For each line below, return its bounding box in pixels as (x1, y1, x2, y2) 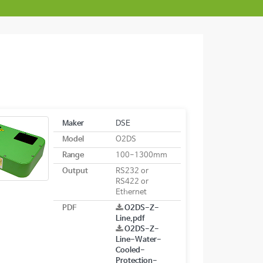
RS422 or (115, 177, 149, 187)
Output (62, 167, 88, 176)
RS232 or (115, 167, 149, 176)
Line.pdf (115, 214, 144, 224)
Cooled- (115, 246, 145, 255)
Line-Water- (115, 235, 161, 245)
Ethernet (115, 188, 147, 197)
